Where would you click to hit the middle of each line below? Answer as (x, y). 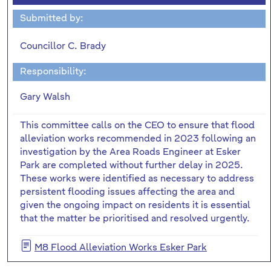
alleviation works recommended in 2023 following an (138, 139)
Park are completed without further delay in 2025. (132, 165)
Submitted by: (52, 18)
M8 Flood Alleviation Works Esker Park (121, 247)
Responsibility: (53, 71)
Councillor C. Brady (63, 46)
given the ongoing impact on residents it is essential (135, 205)
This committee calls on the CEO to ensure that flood (137, 125)
